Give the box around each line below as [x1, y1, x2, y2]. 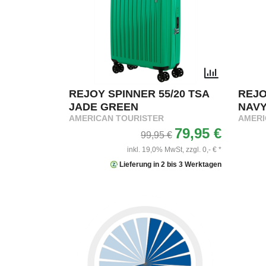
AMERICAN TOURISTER [69, 113, 164, 123]
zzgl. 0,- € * [186, 145, 221, 154]
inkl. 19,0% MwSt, [127, 145, 184, 154]
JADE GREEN [69, 100, 138, 113]
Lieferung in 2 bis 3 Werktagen [118, 160, 221, 169]
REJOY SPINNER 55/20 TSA [69, 87, 209, 100]
